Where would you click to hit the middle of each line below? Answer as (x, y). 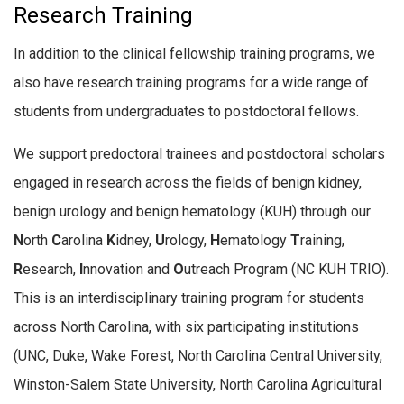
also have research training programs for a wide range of (191, 82)
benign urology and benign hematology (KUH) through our (192, 212)
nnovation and (128, 270)
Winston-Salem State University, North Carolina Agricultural (197, 385)
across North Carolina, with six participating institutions (186, 327)
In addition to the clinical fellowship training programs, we (194, 53)
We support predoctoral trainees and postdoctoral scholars (199, 154)
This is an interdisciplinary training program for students (189, 298)
